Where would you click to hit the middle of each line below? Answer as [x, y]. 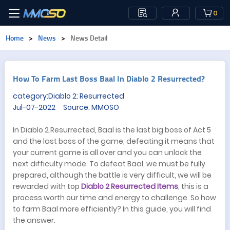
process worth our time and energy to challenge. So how [114, 198]
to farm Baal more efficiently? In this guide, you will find [112, 209]
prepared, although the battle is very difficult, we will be [112, 175]
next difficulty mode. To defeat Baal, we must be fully [109, 164]
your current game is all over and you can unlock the [107, 152]
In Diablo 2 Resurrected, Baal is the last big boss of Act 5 [112, 130]
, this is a [193, 186]
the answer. [34, 220]
